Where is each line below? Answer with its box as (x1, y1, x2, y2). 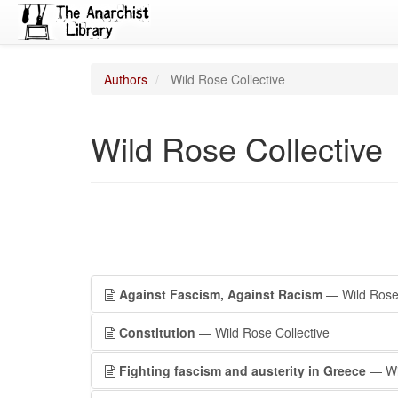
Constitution (119, 323, 195, 341)
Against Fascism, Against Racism (119, 285, 322, 303)
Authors (104, 70, 147, 88)
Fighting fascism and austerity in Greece (119, 362, 366, 379)
